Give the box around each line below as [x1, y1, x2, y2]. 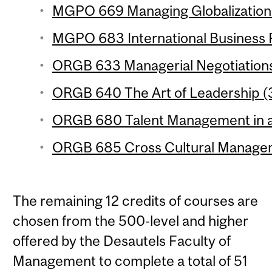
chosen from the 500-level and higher [13, 212, 249, 229]
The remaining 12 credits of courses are [13, 192, 259, 209]
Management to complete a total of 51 [13, 253, 248, 269]
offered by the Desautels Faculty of [13, 233, 231, 249]
